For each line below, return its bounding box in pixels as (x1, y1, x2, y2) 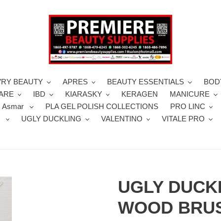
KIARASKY (65, 90, 102, 98)
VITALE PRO (162, 114, 205, 123)
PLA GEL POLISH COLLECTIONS (45, 102, 158, 110)
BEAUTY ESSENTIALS (107, 77, 184, 86)
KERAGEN (121, 90, 158, 98)
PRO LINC (170, 102, 205, 110)
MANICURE (170, 90, 210, 98)
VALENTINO (101, 114, 143, 123)
